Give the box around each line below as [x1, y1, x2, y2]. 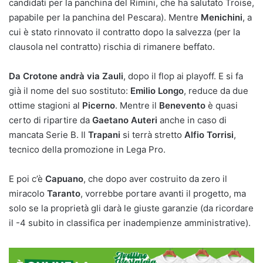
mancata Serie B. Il [9, 129, 88, 140]
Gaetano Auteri [92, 114, 157, 126]
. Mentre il [115, 99, 159, 111]
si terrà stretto [120, 129, 184, 140]
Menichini [201, 11, 242, 23]
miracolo [9, 187, 47, 199]
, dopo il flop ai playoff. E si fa [123, 70, 243, 82]
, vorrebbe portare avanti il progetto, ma [80, 187, 246, 199]
